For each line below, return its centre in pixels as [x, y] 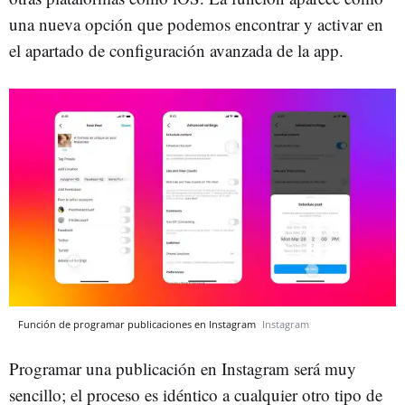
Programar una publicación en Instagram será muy [183, 368]
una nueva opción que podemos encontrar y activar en [196, 24]
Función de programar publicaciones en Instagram [138, 324]
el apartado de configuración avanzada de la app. [176, 50]
